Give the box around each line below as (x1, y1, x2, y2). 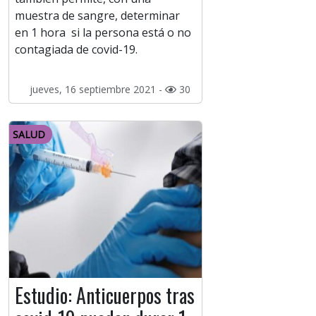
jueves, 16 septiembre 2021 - (29, 83, 165, 97)
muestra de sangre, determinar (15, 8, 180, 24)
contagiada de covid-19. (15, 42, 138, 58)
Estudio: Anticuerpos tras (15, 281, 195, 310)
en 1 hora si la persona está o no (15, 25, 191, 41)
